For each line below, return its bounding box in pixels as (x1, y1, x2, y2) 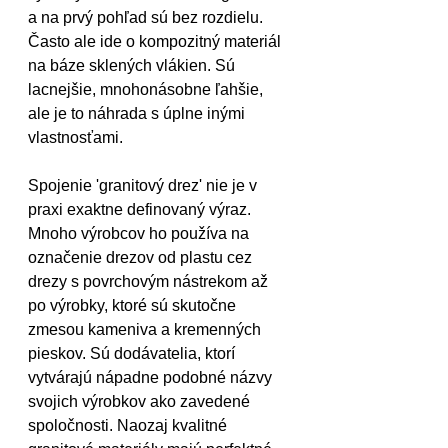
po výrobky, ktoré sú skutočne (28, 297, 240, 314)
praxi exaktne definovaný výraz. (28, 201, 255, 218)
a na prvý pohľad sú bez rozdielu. (28, 9, 267, 26)
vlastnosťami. (28, 129, 123, 146)
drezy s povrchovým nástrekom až (28, 273, 272, 290)
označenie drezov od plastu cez (28, 249, 256, 266)
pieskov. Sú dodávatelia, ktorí (28, 345, 239, 362)
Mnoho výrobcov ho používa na (28, 225, 253, 242)
